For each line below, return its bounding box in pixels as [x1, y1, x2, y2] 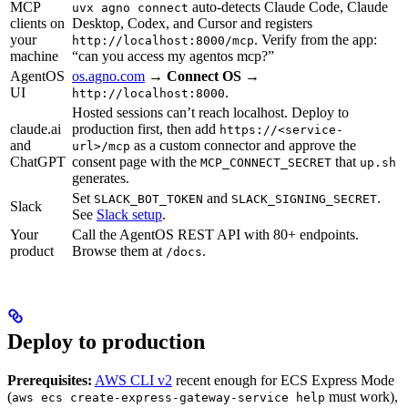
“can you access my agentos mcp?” [72, 48, 274, 65]
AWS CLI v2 [95, 372, 172, 388]
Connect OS [167, 68, 241, 85]
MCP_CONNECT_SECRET [200, 156, 331, 170]
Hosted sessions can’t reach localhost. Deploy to [72, 105, 349, 121]
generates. [72, 170, 129, 187]
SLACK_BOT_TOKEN [94, 192, 203, 207]
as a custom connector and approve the [130, 138, 356, 154]
